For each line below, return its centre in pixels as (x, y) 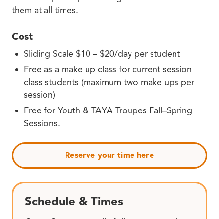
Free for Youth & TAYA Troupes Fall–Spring (108, 110)
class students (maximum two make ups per (109, 82)
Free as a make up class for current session (108, 69)
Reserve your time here (109, 155)
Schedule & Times (74, 201)
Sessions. (42, 123)
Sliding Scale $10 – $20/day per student (102, 54)
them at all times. (45, 10)
